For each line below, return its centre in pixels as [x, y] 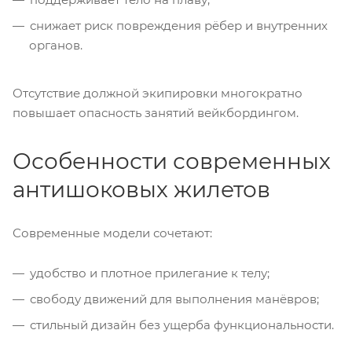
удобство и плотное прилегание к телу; [150, 273]
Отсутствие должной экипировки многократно [158, 93]
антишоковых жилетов [141, 189]
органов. [56, 45]
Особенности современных [172, 161]
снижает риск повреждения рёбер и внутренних [179, 26]
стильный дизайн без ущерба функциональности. [182, 324]
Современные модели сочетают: [112, 233]
